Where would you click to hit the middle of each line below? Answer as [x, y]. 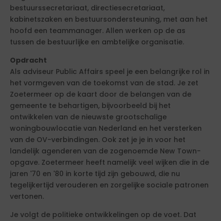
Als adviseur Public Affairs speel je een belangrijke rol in [110, 72]
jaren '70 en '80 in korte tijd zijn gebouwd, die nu [95, 174]
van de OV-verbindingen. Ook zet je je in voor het [98, 140]
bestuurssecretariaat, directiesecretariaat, [87, 8]
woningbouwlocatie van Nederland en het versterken [106, 128]
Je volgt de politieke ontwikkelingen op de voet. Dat [103, 215]
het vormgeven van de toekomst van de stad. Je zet [104, 83]
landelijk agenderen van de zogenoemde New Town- [105, 151]
